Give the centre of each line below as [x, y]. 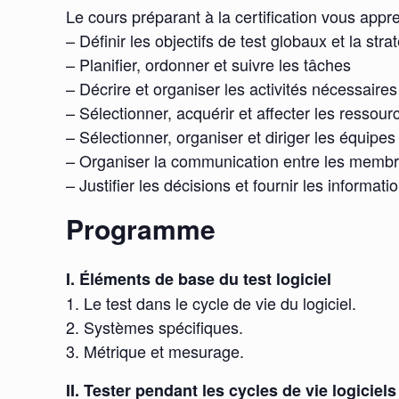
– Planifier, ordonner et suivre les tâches [209, 64]
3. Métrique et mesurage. [155, 351]
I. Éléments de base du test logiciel [199, 279]
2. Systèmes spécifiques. [155, 327]
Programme [141, 228]
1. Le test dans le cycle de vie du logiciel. [212, 303]
